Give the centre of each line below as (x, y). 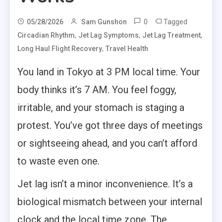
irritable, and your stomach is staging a (101, 107)
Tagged (175, 22)
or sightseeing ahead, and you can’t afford (107, 143)
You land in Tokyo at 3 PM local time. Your (109, 72)
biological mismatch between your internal (110, 201)
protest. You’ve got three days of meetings (110, 125)
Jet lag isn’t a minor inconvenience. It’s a (105, 184)
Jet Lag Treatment (171, 35)
